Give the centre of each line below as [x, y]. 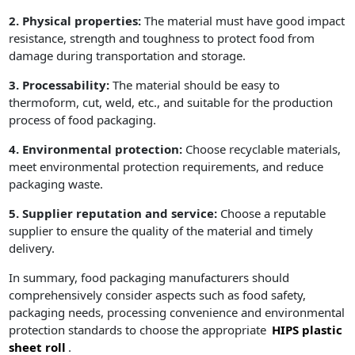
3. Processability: [61, 85]
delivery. [32, 248]
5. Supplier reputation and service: [113, 214]
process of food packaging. [83, 120]
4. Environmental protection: [96, 149]
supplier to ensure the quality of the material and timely [161, 231]
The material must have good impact [243, 21]
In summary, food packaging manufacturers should [149, 278]
